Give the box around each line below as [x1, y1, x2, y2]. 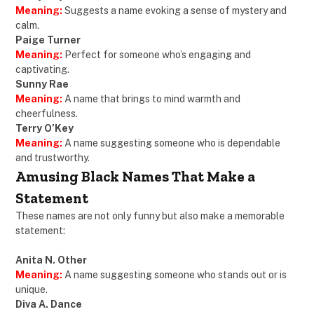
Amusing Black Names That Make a [15, 168, 255, 186]
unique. [15, 284, 48, 296]
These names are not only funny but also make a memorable [15, 210, 285, 222]
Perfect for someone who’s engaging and [62, 49, 251, 61]
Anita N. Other [15, 254, 87, 266]
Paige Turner [15, 34, 81, 46]
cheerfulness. [15, 108, 78, 120]
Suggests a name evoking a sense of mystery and [62, 5, 287, 17]
